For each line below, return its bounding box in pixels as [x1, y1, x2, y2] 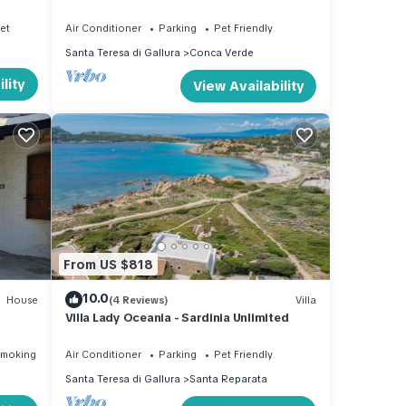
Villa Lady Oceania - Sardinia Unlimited [64, 310, 289, 326]
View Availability [192, 76, 304, 95]
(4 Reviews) [108, 293, 169, 306]
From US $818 [63, 256, 153, 273]
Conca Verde [188, 45, 254, 59]
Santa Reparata [188, 372, 267, 386]
